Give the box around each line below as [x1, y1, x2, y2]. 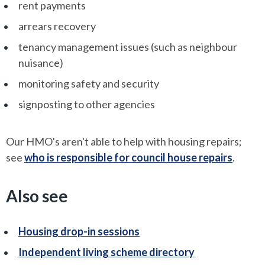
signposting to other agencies [18, 98, 155, 111]
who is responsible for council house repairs [24, 151, 232, 164]
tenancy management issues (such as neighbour [18, 40, 237, 54]
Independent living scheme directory [18, 245, 195, 259]
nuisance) [18, 56, 63, 70]
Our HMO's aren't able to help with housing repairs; [6, 135, 242, 148]
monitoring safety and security [18, 77, 159, 91]
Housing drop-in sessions [18, 225, 140, 238]
